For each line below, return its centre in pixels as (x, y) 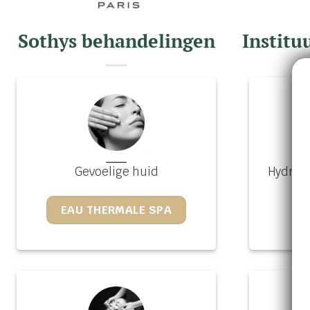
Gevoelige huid (116, 172)
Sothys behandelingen (116, 40)
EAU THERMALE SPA (116, 210)
